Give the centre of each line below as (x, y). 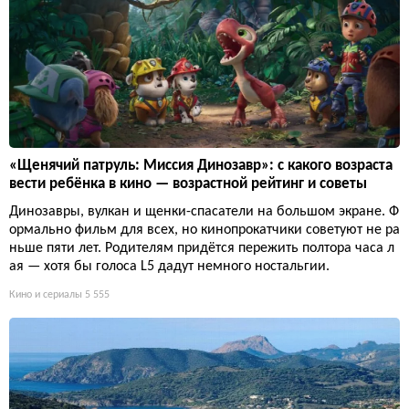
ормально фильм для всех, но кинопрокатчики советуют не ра (204, 231)
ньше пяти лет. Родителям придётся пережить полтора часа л (202, 249)
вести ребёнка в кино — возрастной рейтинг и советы (188, 184)
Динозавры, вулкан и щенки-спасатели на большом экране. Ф (204, 212)
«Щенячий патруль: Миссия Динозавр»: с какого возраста (201, 166)
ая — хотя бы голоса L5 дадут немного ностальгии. (169, 267)
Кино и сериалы (46, 295)
